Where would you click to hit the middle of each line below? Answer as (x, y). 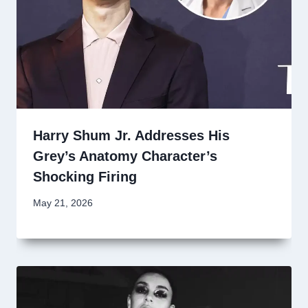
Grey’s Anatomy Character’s (125, 156)
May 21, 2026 (63, 203)
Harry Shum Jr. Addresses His (131, 135)
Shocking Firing (85, 176)
